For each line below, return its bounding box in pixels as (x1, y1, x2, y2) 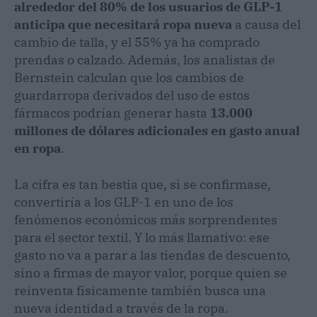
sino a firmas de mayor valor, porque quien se (14, 264, 287, 281)
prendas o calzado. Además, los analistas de (14, 51, 275, 68)
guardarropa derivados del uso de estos (14, 86, 250, 103)
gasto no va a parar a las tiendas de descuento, (14, 246, 291, 263)
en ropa (14, 139, 61, 156)
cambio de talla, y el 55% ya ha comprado (14, 33, 260, 50)
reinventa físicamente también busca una (14, 282, 266, 299)
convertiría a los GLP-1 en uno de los (14, 193, 234, 210)
